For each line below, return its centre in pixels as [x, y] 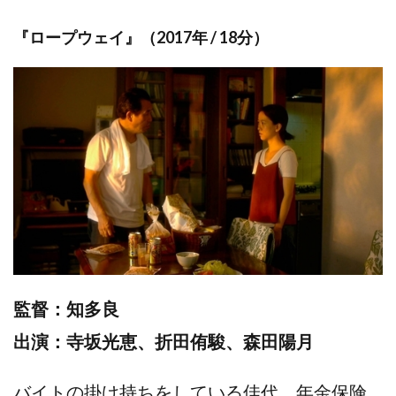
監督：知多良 [66, 309]
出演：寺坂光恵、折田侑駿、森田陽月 [164, 342]
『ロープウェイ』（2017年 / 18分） [141, 38]
